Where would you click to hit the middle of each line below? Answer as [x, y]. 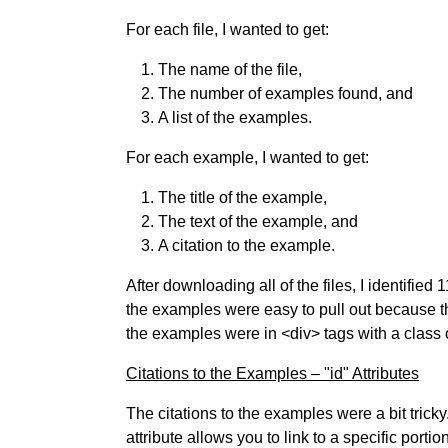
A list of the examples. [235, 117]
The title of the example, [242, 197]
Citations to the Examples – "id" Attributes [272, 373]
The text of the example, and [258, 221]
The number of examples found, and [285, 93]
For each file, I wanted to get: [227, 29]
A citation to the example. [246, 245]
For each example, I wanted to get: [247, 157]
